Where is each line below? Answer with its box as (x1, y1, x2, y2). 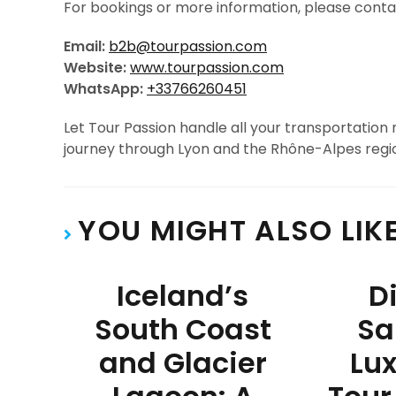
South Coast (94, 309, 271, 349)
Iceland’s (117, 276, 249, 316)
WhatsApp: (64, 79, 143, 99)
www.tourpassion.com (130, 57, 284, 78)
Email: (64, 36, 105, 57)
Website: (64, 57, 126, 78)
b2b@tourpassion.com (109, 36, 267, 57)
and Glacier (98, 343, 267, 383)
